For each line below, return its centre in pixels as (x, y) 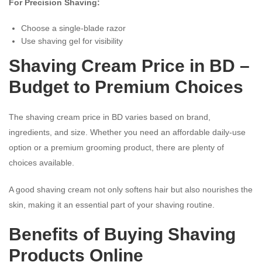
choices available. (42, 162)
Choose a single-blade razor (73, 28)
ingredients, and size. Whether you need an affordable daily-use (127, 132)
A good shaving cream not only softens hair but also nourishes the (131, 189)
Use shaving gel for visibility (72, 41)
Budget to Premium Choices (126, 87)
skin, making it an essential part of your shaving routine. (112, 204)
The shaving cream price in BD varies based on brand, (110, 117)
